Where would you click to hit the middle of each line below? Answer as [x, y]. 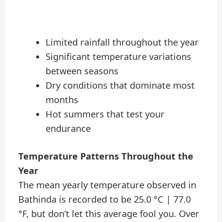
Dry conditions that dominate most [120, 85]
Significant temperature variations [118, 56]
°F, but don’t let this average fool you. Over [109, 214]
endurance [68, 128]
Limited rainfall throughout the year [122, 42]
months [62, 99]
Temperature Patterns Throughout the [106, 156]
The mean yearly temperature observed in [108, 185]
